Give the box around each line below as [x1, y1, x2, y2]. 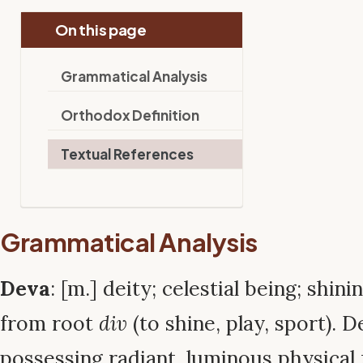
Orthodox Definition [61, 105, 200, 124]
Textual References [61, 144, 194, 163]
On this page [53, 19, 147, 39]
